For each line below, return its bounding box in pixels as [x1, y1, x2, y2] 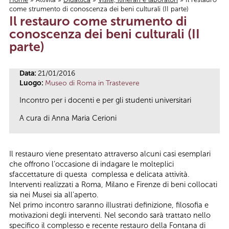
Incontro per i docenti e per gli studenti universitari [19, 96, 191, 105]
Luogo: [19, 78, 45, 87]
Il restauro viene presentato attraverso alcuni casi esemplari [9, 149, 211, 158]
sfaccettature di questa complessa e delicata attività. [9, 169, 190, 179]
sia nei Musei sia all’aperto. [9, 190, 99, 199]
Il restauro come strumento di [9, 13, 187, 29]
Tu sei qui [9, 6, 61, 21]
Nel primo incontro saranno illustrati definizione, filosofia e [9, 200, 209, 210]
